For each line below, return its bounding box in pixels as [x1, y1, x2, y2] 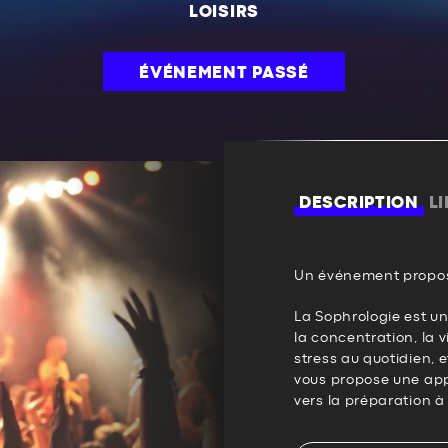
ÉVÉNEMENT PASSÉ [139, 65, 309, 81]
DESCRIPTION [299, 195, 419, 211]
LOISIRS [189, 4, 259, 20]
